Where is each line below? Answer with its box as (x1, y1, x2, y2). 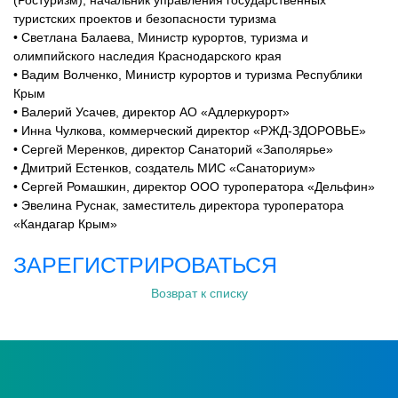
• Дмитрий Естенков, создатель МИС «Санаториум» (13, 161, 315, 175)
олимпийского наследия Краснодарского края (13, 49, 282, 63)
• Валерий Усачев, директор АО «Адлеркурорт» (13, 105, 290, 119)
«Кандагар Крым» (13, 217, 117, 231)
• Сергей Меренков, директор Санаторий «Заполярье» (13, 142, 333, 156)
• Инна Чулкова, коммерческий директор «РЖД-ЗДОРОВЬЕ (13, 123, 359, 138)
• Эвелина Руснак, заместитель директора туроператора (13, 198, 344, 212)
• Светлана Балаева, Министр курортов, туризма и (13, 30, 308, 44)
